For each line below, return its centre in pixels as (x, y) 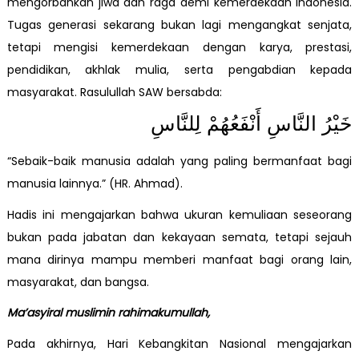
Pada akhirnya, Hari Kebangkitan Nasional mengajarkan (179, 343)
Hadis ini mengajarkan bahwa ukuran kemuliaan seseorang (179, 214)
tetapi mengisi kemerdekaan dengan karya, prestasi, (179, 48)
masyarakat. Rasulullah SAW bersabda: (114, 93)
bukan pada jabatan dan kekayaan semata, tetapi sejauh (179, 237)
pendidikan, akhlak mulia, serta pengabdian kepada (179, 70)
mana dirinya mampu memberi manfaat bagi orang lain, (179, 259)
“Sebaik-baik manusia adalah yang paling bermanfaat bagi (179, 161)
